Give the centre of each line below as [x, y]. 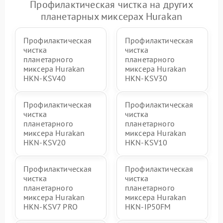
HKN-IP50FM [148, 206]
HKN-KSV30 [146, 78]
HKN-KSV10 [146, 142]
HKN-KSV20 [45, 142]
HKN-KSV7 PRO [51, 206]
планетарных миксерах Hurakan [111, 16]
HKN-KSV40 [45, 78]
